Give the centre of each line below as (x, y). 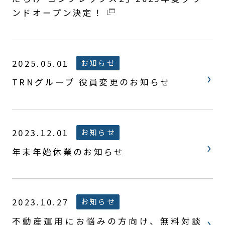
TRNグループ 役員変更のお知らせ (91, 82)
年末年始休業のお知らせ (68, 151)
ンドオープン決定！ (58, 13)
